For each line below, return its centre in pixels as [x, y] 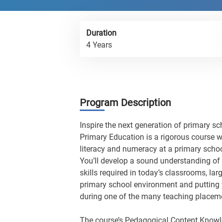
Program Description [125, 103]
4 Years [99, 45]
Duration [101, 33]
